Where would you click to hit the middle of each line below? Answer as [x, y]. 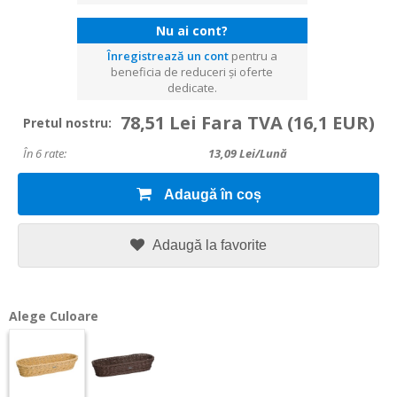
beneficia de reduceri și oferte [192, 72]
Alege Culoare [54, 316]
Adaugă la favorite [210, 245]
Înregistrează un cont [167, 56]
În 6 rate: [44, 153]
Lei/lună [261, 153]
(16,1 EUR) [331, 123]
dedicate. [192, 88]
